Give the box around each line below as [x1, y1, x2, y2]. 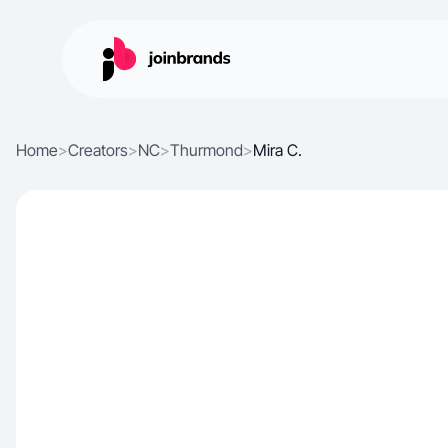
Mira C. [253, 140, 302, 160]
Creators [68, 140, 128, 160]
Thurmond [170, 140, 243, 160]
